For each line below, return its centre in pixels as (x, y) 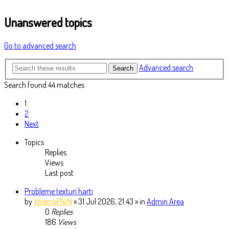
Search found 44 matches (44, 85)
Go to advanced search (40, 45)
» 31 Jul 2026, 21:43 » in (110, 202)
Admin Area (165, 202)
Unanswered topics (48, 22)
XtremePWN (53, 202)
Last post (59, 173)
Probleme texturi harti (59, 191)
